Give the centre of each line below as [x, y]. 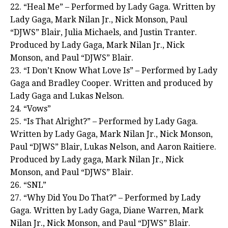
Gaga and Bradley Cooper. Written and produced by [111, 83]
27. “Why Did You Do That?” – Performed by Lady [105, 198]
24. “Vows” [31, 109]
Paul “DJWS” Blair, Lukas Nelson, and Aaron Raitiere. [113, 147]
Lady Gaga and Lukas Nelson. [67, 96]
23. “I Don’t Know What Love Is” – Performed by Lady [114, 71]
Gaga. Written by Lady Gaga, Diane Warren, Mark [107, 211]
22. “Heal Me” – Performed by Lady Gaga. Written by [113, 7]
